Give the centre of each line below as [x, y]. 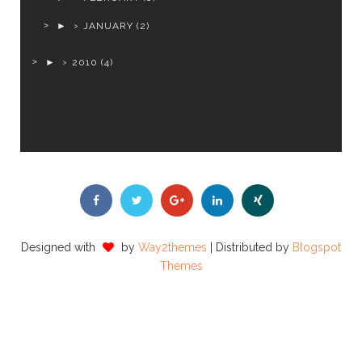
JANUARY [109, 26]
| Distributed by [250, 248]
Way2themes [173, 248]
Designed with [60, 248]
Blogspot [317, 248]
